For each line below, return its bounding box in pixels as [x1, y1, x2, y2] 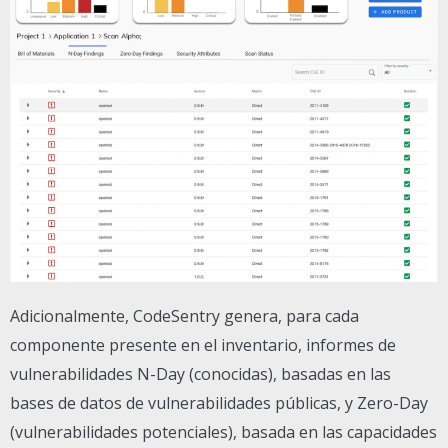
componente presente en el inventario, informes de [10, 333, 396, 356]
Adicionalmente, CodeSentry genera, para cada [10, 304, 359, 327]
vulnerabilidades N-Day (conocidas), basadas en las [10, 362, 391, 385]
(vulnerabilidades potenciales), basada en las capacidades [10, 420, 437, 443]
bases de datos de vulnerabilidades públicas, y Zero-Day [10, 391, 428, 414]
